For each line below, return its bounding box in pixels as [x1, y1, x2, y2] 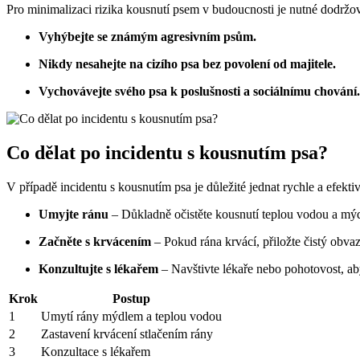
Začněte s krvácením [39, 235, 151, 249]
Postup [112, 292, 150, 306]
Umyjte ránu [39, 207, 108, 222]
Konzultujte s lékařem [39, 262, 158, 276]
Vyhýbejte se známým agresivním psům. [39, 30, 256, 44]
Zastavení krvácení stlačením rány [41, 327, 213, 342]
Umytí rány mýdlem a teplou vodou [41, 309, 222, 324]
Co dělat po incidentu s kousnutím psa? [6, 142, 328, 164]
